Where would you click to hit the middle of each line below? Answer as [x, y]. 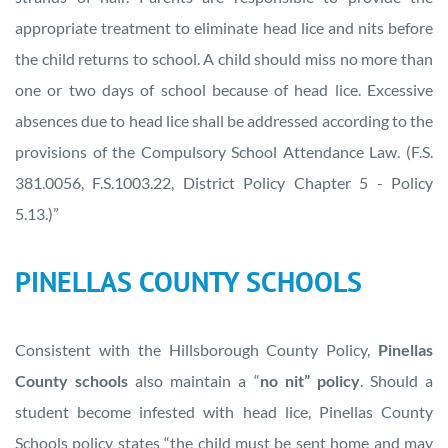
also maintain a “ [194, 380]
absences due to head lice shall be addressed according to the [224, 120]
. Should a [396, 380]
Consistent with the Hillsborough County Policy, [196, 349]
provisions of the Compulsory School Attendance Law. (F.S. [224, 151]
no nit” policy [309, 380]
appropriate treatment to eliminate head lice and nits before [224, 27]
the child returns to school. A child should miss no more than [224, 58]
